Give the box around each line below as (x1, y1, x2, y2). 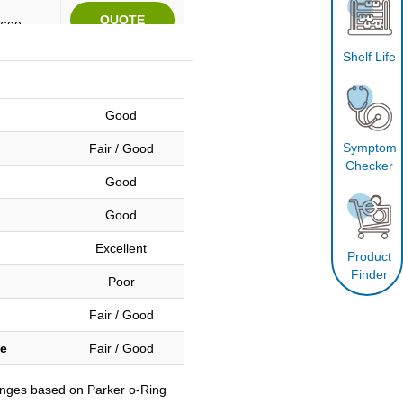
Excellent (95, 240, 147, 255)
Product (347, 248, 391, 264)
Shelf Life (343, 49, 396, 64)
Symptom (342, 139, 397, 155)
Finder (351, 266, 388, 282)
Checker (345, 157, 393, 173)
